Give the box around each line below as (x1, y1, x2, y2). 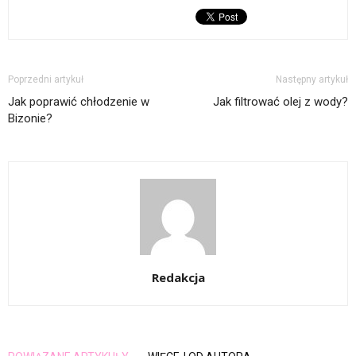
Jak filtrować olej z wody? (213, 95, 348, 109)
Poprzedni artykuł (8, 74, 83, 85)
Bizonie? (8, 111, 52, 126)
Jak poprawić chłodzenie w (8, 95, 149, 109)
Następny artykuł (276, 74, 348, 85)
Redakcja (151, 269, 205, 285)
